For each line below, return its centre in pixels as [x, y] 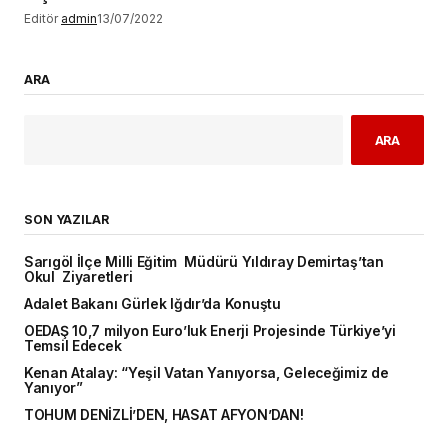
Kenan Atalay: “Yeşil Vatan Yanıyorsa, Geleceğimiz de [206, 373]
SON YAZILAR [66, 220]
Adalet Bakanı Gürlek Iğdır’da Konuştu [152, 304]
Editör [41, 19]
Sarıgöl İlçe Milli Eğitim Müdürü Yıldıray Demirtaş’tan [204, 262]
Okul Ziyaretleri [78, 277]
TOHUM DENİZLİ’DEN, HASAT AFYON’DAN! [164, 415]
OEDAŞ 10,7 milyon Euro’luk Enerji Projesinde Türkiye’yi [210, 331]
